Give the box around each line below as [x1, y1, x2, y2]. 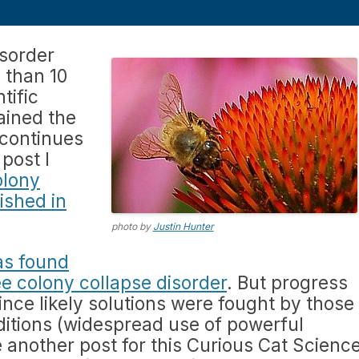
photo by [111, 220, 153, 232]
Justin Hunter [152, 220, 214, 232]
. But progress [227, 272, 348, 293]
